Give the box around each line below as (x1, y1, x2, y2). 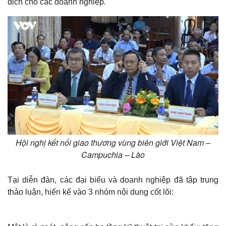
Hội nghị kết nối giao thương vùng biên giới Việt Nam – (16, 137, 210, 149)
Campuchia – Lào (81, 149, 145, 161)
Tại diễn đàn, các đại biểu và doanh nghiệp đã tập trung (8, 176, 218, 185)
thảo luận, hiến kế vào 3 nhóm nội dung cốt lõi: (8, 188, 174, 197)
